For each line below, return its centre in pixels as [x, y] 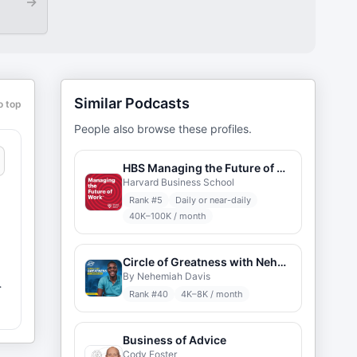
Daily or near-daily [213, 200]
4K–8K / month [212, 294]
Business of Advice [175, 340]
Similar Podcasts [132, 103]
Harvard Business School [178, 182]
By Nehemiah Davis [167, 276]
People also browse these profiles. [163, 129]
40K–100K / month [168, 216]
